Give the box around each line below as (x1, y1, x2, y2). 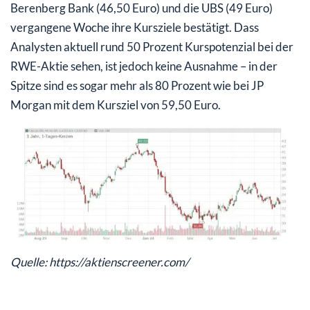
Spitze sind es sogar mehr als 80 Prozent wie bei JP (10, 78, 264, 93)
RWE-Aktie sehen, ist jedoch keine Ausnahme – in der (10, 59, 277, 74)
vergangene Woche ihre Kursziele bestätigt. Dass (10, 20, 259, 35)
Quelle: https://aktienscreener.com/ (10, 255, 189, 270)
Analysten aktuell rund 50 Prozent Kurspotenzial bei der (10, 39, 293, 55)
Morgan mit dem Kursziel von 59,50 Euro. (10, 98, 221, 113)
